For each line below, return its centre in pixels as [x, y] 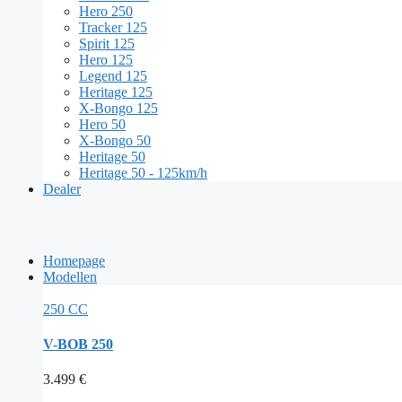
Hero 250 [106, 11]
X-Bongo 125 [118, 108]
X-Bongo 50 [115, 140]
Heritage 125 [116, 92]
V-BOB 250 [78, 345]
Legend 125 [113, 75]
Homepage [74, 260]
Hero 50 [102, 124]
